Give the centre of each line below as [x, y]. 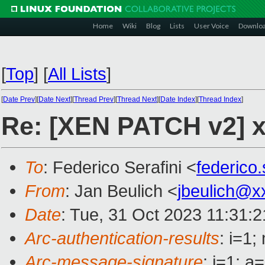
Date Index [178, 99]
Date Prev [19, 99]
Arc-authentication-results [122, 238]
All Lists [77, 74]
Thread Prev [94, 99]
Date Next [54, 99]
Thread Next [137, 99]
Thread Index [220, 99]
